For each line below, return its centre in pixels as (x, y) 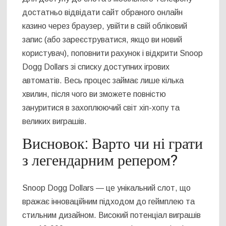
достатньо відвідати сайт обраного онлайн (103, 13)
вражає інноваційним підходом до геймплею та (109, 201)
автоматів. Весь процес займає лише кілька (103, 81)
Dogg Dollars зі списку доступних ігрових (96, 67)
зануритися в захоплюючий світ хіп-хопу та (101, 108)
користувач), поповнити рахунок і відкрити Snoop (113, 53)
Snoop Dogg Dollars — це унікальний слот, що (107, 188)
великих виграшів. (55, 122)
